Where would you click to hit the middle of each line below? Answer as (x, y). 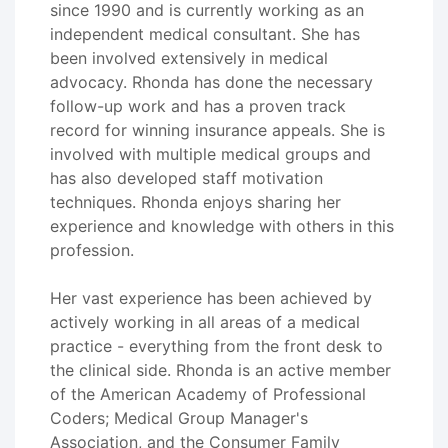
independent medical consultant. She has (205, 34)
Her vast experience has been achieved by (211, 298)
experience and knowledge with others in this (222, 226)
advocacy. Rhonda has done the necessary (211, 82)
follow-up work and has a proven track (198, 106)
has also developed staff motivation (186, 178)
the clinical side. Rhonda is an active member (220, 370)
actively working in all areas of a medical (205, 322)
